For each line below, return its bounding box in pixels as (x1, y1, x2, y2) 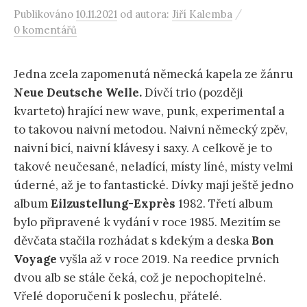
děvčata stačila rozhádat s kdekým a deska (14, 233, 251, 248)
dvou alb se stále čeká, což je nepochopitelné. (14, 270, 266, 285)
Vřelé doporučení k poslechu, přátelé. (14, 288, 222, 304)
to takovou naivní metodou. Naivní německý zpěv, (14, 122, 288, 137)
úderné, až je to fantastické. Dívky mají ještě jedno (14, 177, 293, 193)
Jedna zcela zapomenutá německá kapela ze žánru (14, 66, 293, 82)
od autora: (120, 8, 172, 21)
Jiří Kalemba (172, 8, 232, 21)
